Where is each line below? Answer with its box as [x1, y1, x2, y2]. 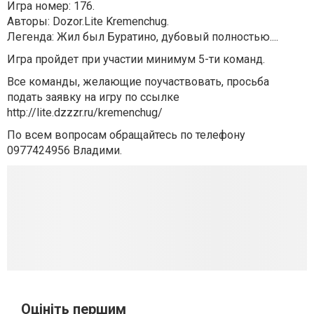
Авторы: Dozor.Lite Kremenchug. [7, 14, 169, 28]
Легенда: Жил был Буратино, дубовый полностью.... [7, 29, 278, 43]
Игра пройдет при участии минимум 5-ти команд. [7, 52, 265, 66]
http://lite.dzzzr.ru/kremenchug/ [7, 105, 163, 119]
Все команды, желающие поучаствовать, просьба [7, 74, 269, 88]
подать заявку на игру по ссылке [7, 90, 179, 104]
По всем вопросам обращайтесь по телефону [7, 128, 245, 142]
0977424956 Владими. [7, 143, 122, 157]
